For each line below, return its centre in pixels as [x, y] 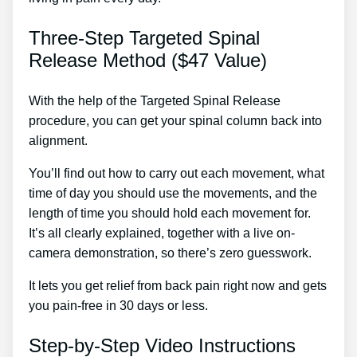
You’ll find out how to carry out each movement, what [177, 173]
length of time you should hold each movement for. [170, 213]
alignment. [60, 140]
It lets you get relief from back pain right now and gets [178, 285]
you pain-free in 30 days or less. [118, 305]
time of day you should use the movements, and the [173, 193]
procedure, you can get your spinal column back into [175, 120]
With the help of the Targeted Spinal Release [155, 100]
